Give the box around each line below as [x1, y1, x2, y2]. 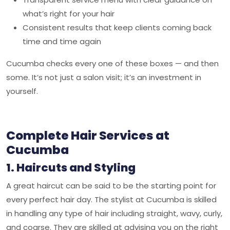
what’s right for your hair [23, 8, 114, 19]
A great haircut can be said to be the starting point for [6, 180, 216, 191]
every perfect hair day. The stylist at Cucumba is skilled [6, 194, 217, 205]
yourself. [6, 86, 38, 97]
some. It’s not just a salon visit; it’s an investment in [6, 72, 201, 83]
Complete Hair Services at [6, 127, 169, 144]
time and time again [23, 36, 101, 47]
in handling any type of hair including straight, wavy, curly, [6, 208, 222, 219]
